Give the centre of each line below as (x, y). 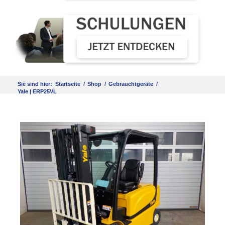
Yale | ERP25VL (37, 92)
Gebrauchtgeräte (131, 84)
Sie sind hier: (35, 84)
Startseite (68, 84)
